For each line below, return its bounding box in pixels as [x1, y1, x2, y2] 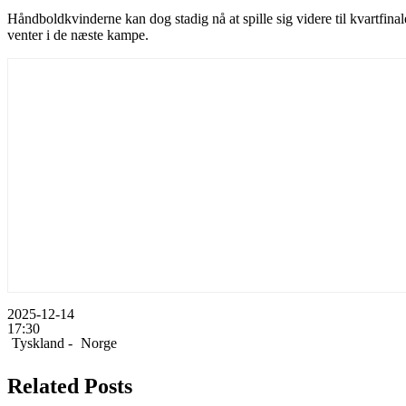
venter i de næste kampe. [7, 27, 149, 43]
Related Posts [7, 374, 132, 399]
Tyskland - [8, 335, 76, 352]
